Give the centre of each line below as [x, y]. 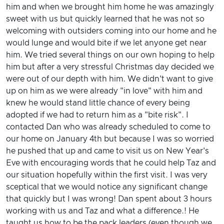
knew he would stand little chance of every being [98, 103]
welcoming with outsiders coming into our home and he [111, 31]
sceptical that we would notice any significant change [107, 187]
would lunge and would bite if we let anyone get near [106, 43]
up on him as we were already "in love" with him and [104, 91]
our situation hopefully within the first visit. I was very [107, 175]
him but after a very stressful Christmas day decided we [110, 67]
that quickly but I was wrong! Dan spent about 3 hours [109, 199]
